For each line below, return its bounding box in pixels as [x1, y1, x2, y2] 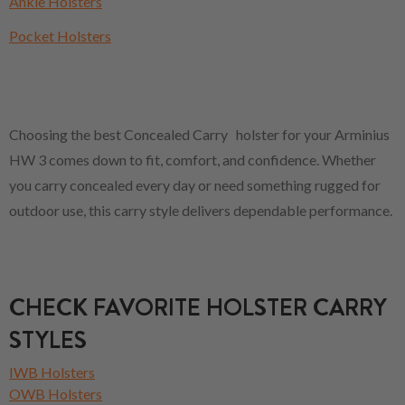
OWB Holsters [9, 384, 102, 402]
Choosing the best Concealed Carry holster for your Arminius [9, 125, 390, 143]
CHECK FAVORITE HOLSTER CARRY [9, 290, 387, 325]
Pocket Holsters [9, 26, 111, 44]
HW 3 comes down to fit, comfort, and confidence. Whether [9, 150, 376, 168]
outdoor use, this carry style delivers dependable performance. [9, 201, 392, 219]
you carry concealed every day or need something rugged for [9, 175, 381, 193]
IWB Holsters [9, 363, 95, 381]
